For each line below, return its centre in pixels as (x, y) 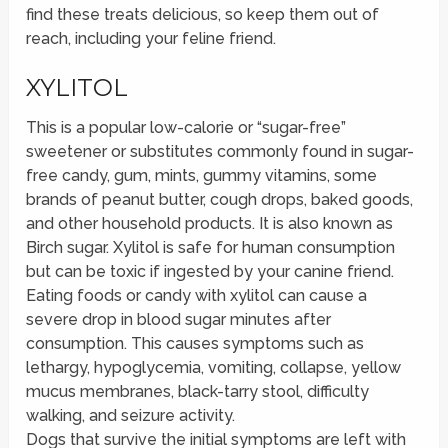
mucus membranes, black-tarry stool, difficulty (198, 392)
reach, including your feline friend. (151, 39)
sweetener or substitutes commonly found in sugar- (220, 152)
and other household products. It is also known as (210, 224)
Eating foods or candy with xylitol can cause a (197, 296)
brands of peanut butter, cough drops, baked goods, (220, 200)
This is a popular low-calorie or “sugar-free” (186, 128)
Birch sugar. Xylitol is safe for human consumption (211, 248)
